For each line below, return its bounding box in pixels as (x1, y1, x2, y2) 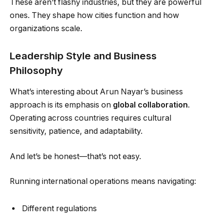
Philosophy (10, 64, 63, 76)
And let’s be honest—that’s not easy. (10, 151, 141, 161)
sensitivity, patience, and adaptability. (10, 127, 143, 136)
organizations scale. (10, 24, 82, 34)
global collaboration (113, 100, 188, 110)
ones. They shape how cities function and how (10, 11, 179, 20)
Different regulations (22, 203, 97, 213)
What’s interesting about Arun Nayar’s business (10, 87, 183, 97)
